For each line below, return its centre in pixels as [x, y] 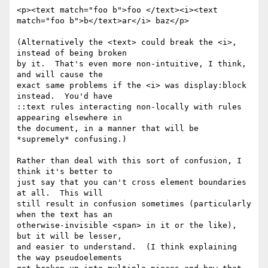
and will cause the [60, 75]
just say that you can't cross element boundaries [132, 182]
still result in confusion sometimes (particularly [134, 204]
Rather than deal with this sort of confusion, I [129, 161]
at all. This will [60, 193]
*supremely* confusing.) [72, 139]
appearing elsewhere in [69, 118]
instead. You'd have [65, 96]
